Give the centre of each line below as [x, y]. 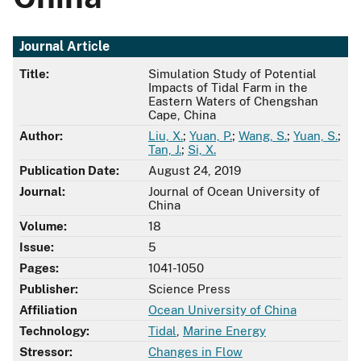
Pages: [39, 268]
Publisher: [49, 289]
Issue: [37, 247]
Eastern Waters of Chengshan [233, 102]
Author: [41, 136]
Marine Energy [224, 331]
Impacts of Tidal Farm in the [228, 88]
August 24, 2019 [195, 171]
